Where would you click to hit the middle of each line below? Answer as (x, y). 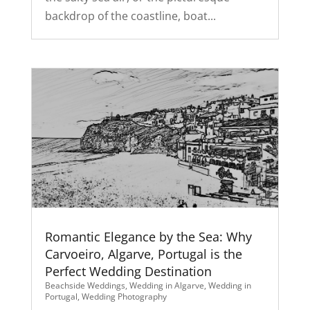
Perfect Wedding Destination (128, 271)
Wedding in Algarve (166, 285)
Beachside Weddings (85, 285)
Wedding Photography (124, 296)
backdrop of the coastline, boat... (130, 16)
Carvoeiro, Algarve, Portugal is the (143, 254)
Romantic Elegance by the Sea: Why (148, 236)
